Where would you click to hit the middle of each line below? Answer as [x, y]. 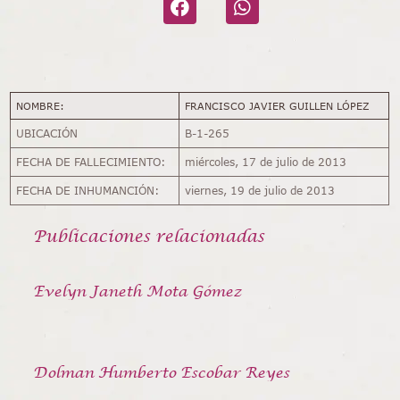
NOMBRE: [40, 105]
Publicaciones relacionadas [149, 236]
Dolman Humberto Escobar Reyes [162, 372]
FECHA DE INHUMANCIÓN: [88, 190]
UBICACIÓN [47, 133]
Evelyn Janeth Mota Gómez [138, 291]
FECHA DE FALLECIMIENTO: [91, 162]
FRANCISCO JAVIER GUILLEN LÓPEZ [279, 105]
